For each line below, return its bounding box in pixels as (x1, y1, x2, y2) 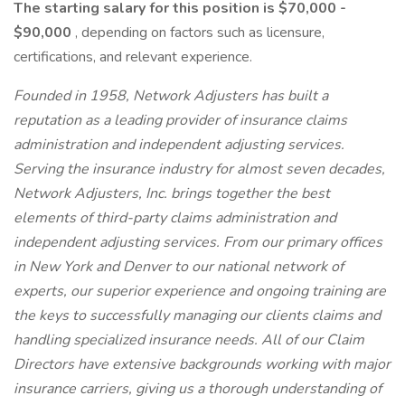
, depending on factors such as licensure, (71, 23, 325, 42)
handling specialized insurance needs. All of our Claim (14, 330, 364, 350)
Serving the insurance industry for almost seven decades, (14, 159, 385, 179)
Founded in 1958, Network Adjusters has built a (14, 86, 328, 106)
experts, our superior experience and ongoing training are (14, 281, 386, 301)
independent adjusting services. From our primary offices (14, 232, 382, 252)
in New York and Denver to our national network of (14, 257, 344, 277)
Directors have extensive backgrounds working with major (14, 354, 391, 374)
